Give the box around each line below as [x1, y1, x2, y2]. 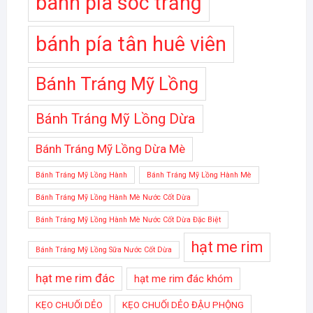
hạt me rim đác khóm [133, 272, 233, 286]
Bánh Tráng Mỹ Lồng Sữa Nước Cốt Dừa [35, 245, 172, 255]
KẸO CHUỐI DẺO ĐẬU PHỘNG [122, 300, 244, 311]
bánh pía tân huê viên [35, 32, 226, 57]
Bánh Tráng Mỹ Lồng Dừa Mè [35, 142, 185, 156]
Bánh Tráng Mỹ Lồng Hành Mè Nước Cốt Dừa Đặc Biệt [35, 215, 221, 225]
